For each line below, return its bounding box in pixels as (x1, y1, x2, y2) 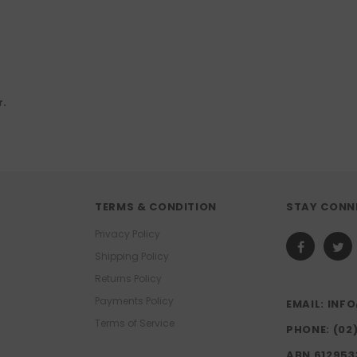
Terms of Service (95, 316, 175, 331)
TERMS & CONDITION (95, 199, 218, 215)
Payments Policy (95, 294, 174, 308)
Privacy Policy (95, 227, 160, 241)
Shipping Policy (95, 249, 169, 264)
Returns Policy (95, 272, 162, 286)
